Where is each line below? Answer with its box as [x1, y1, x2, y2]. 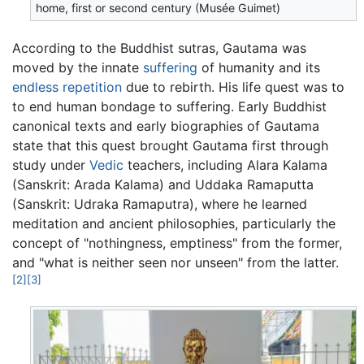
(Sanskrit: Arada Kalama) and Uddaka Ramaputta [12, 175, 314, 193]
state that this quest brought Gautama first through [12, 136, 328, 154]
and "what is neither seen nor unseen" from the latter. [12, 253, 339, 271]
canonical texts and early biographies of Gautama [12, 117, 319, 134]
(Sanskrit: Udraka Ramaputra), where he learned [12, 195, 307, 212]
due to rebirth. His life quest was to [122, 78, 344, 95]
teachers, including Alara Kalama [123, 156, 327, 173]
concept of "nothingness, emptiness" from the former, [12, 234, 342, 251]
